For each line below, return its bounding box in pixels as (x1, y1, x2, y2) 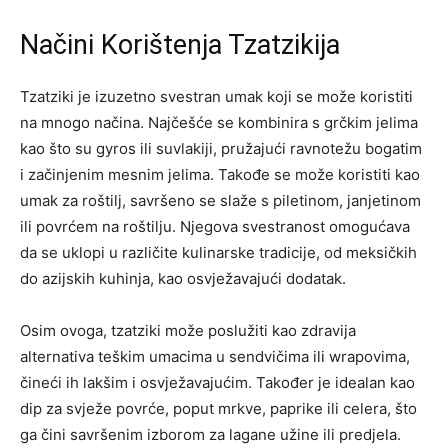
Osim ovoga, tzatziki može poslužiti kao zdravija (20, 321, 356, 341)
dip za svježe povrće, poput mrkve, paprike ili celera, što (20, 399, 417, 419)
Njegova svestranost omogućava (180, 217, 410, 237)
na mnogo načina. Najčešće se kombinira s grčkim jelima (20, 113, 418, 133)
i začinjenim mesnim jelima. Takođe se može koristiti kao (20, 165, 420, 185)
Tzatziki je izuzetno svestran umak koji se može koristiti (20, 87, 413, 107)
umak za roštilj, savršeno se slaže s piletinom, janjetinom (20, 191, 421, 211)
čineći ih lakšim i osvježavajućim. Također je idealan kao (20, 373, 415, 393)
